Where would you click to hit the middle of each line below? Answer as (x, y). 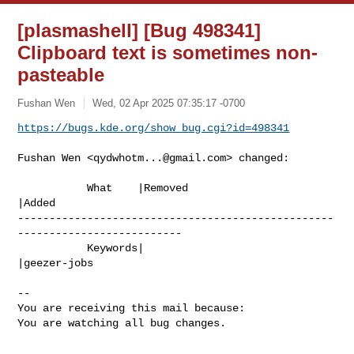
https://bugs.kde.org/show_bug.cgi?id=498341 (154, 128)
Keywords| (53, 248)
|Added (37, 203)
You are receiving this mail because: (132, 308)
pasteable (61, 75)
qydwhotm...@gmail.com (160, 158)
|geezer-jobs (56, 263)
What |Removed (53, 188)
